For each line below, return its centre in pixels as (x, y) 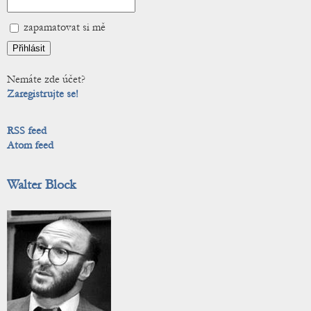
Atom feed (30, 145)
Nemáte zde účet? (46, 79)
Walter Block (41, 185)
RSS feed (27, 131)
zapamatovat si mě (63, 27)
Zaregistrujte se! (43, 94)
